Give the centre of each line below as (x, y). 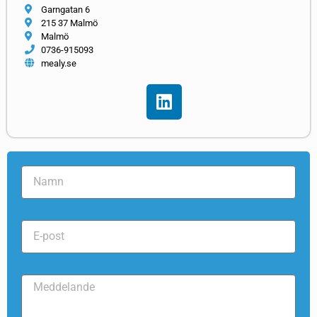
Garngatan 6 (65, 9)
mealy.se (58, 63)
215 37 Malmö (69, 23)
